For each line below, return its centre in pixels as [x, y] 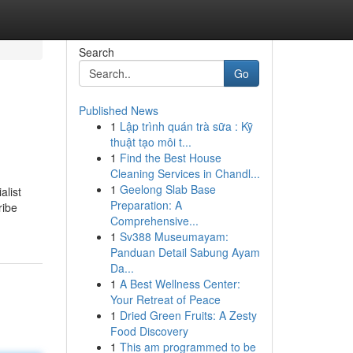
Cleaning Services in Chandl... [185, 173]
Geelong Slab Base [167, 189]
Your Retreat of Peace [165, 299]
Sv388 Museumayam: [174, 236]
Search [96, 52]
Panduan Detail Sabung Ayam [185, 252]
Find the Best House [170, 158]
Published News [118, 110]
